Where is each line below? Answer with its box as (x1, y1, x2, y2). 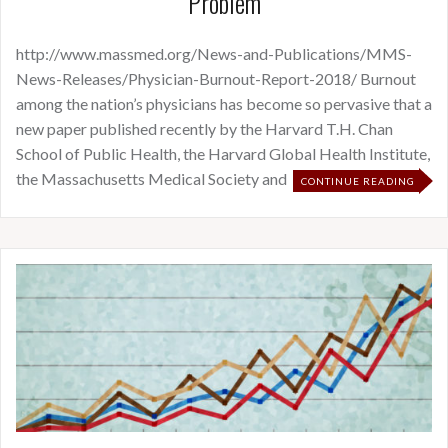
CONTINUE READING (301, 174, 415, 187)
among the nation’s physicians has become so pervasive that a (16, 93, 432, 113)
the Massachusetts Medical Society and (16, 168, 287, 188)
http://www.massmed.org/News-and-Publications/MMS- (16, 43, 412, 63)
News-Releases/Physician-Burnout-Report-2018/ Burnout (16, 68, 416, 88)
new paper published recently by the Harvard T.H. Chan (16, 118, 393, 138)
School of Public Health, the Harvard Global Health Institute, (16, 143, 430, 163)
